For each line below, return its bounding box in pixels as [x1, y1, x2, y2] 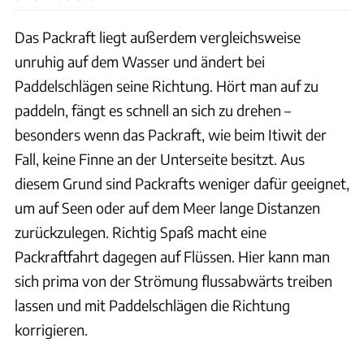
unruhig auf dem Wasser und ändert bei [15, 51, 265, 71]
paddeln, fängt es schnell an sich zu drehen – [15, 100, 291, 119]
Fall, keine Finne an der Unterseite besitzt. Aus [15, 149, 305, 168]
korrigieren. [15, 319, 88, 339]
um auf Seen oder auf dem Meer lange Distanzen [15, 197, 320, 217]
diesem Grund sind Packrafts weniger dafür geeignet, [15, 173, 349, 193]
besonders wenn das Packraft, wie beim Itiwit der [15, 124, 327, 144]
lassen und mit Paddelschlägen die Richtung [15, 295, 290, 314]
